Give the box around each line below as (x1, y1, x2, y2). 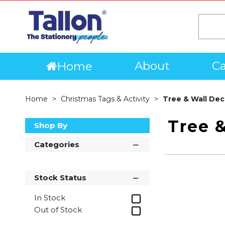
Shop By (34, 121, 67, 130)
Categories (34, 140, 79, 149)
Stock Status (34, 173, 86, 182)
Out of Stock (34, 204, 82, 214)
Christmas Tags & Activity (61, 94, 152, 103)
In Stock (34, 192, 65, 202)
